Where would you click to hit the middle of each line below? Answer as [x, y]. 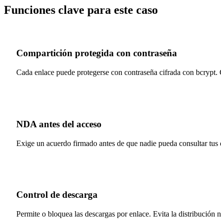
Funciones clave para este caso [81, 10]
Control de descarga [57, 195]
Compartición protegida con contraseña [97, 53]
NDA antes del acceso [59, 124]
